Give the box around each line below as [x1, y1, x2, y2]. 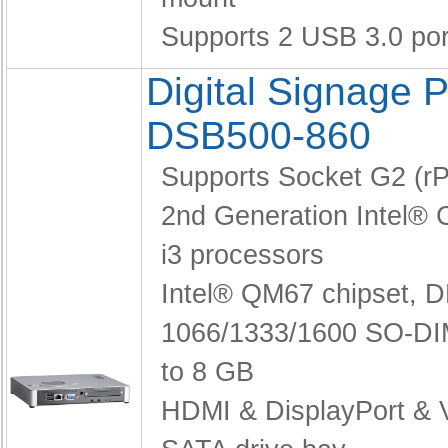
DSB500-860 [146, 114, 371, 157]
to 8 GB [161, 357, 254, 387]
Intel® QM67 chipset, [161, 279, 425, 309]
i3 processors [161, 240, 324, 270]
